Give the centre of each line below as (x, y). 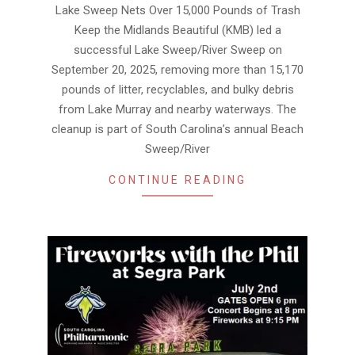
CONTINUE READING (177, 179)
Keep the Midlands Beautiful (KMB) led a (177, 30)
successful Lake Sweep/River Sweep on (177, 50)
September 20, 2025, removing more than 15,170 (177, 69)
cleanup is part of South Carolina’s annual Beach (177, 129)
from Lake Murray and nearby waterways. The (177, 109)
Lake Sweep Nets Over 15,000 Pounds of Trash (177, 10)
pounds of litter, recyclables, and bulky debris (177, 89)
